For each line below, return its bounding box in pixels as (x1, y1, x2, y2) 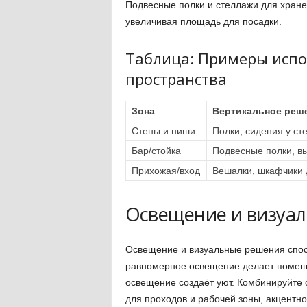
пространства (125, 69, 227, 89)
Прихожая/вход (131, 165, 200, 176)
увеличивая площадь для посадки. (125, 16, 282, 27)
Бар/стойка (131, 145, 181, 156)
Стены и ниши (131, 125, 195, 136)
